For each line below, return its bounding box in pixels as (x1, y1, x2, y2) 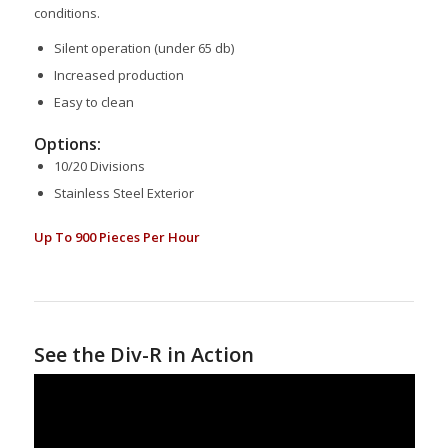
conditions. (33, 4, 100, 23)
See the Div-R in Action (33, 341, 254, 369)
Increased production (53, 66, 184, 85)
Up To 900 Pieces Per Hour (33, 228, 200, 247)
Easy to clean (53, 93, 134, 112)
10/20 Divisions (53, 157, 145, 176)
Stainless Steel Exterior (53, 184, 194, 203)
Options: (33, 133, 101, 156)
